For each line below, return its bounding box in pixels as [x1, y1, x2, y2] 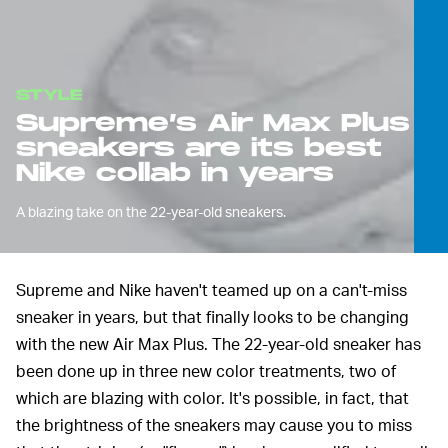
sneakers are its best [16, 133, 382, 163]
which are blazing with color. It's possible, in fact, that [16, 386, 409, 408]
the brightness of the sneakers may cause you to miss [16, 413, 412, 435]
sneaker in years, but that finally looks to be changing [16, 305, 409, 327]
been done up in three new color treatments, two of [16, 359, 396, 381]
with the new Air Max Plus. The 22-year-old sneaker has [16, 332, 421, 354]
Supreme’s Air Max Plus [16, 108, 410, 138]
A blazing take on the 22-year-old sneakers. [16, 202, 286, 220]
